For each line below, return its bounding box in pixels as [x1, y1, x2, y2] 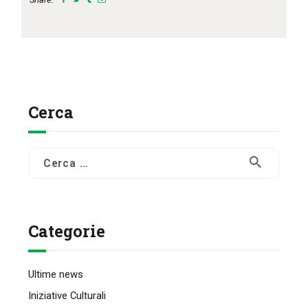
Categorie [28, 220, 106, 242]
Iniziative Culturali [28, 289, 107, 302]
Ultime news [28, 268, 84, 281]
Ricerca [28, 149, 63, 162]
